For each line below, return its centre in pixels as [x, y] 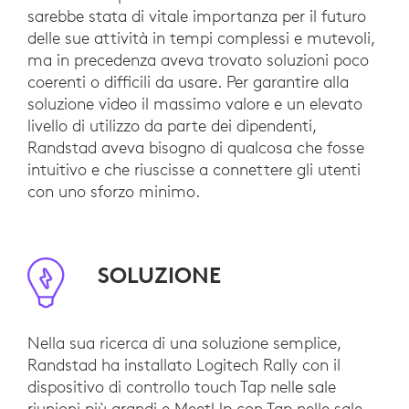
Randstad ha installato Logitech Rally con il [184, 365]
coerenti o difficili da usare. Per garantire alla [188, 82]
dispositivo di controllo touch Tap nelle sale [182, 387]
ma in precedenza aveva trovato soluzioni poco [198, 60]
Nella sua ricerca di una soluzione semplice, [184, 343]
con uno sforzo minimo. [114, 192]
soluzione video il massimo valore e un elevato [195, 104]
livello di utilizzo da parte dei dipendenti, [172, 126]
